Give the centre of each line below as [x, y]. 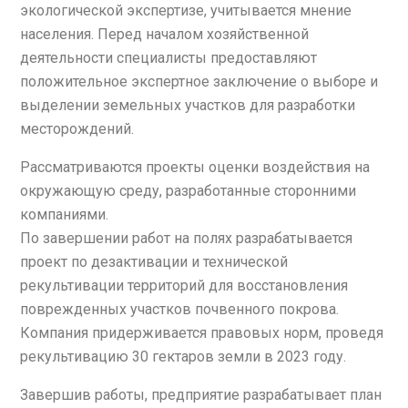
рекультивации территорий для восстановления [184, 285]
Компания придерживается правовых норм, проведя [202, 332]
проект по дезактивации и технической [154, 261]
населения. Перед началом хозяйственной [164, 34]
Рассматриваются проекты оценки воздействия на [195, 167]
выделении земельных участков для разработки [188, 105]
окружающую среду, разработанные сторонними [188, 190]
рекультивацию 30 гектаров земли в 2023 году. [183, 356]
